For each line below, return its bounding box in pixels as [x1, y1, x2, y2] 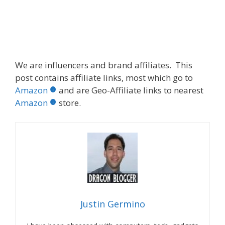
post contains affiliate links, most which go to [15, 72, 193, 84]
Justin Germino [80, 197, 145, 210]
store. [59, 97, 81, 109]
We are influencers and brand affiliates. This [15, 59, 192, 71]
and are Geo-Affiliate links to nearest [59, 84, 203, 96]
